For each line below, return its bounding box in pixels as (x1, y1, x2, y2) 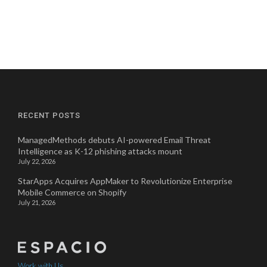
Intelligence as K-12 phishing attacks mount (18, 146, 184, 156)
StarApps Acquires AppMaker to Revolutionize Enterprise (18, 176, 232, 186)
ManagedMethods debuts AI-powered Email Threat (18, 135, 211, 145)
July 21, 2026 (18, 198, 55, 206)
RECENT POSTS (18, 111, 80, 120)
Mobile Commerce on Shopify (18, 187, 126, 197)
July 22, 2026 (18, 157, 55, 165)
